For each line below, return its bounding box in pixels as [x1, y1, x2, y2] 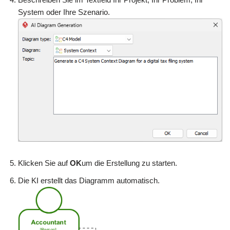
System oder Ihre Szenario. [18, 8, 110, 17]
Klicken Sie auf [18, 159, 70, 168]
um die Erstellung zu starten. [82, 159, 177, 168]
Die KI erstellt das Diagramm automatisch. [18, 176, 160, 185]
